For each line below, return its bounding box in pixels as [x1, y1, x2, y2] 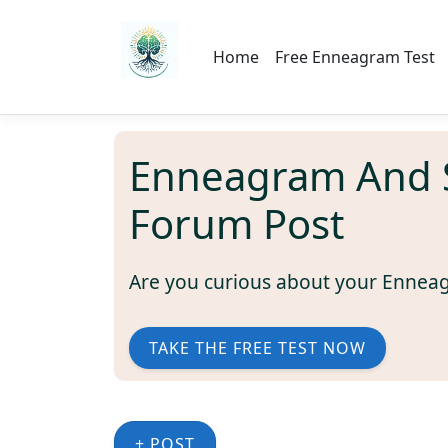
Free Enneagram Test [275, 45, 435, 68]
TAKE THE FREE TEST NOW [149, 336, 366, 359]
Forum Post [129, 195, 344, 251]
